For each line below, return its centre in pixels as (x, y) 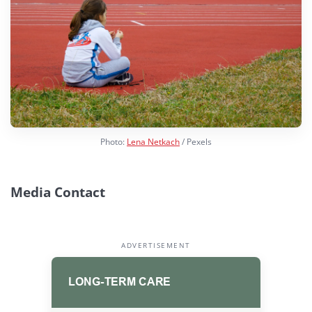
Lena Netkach (153, 142)
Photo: (114, 142)
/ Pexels (196, 142)
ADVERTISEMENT (156, 245)
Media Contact (58, 193)
